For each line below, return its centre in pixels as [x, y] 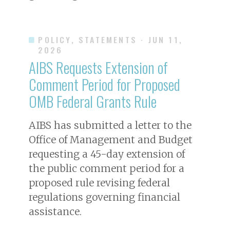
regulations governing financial [104, 197]
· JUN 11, [162, 39]
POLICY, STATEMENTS [88, 39]
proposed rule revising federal [99, 183]
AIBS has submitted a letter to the [110, 125]
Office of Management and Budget [111, 139]
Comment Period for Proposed [104, 84]
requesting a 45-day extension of [107, 154]
